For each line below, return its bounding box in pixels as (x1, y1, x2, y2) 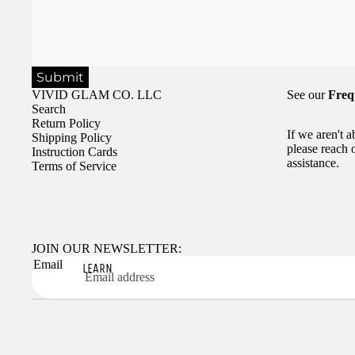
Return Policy (32, 116, 101, 130)
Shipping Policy (32, 130, 112, 144)
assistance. (287, 155, 339, 170)
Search (32, 101, 66, 116)
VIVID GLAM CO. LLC (32, 87, 162, 101)
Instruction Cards (32, 144, 117, 158)
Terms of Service (32, 158, 116, 173)
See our (287, 87, 328, 101)
